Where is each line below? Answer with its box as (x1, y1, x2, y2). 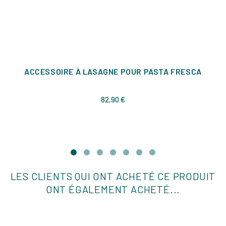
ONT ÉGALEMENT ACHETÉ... (45, 183, 181, 195)
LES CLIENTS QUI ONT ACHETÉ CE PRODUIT (10, 169, 216, 182)
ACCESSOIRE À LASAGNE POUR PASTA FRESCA (24, 66, 202, 76)
